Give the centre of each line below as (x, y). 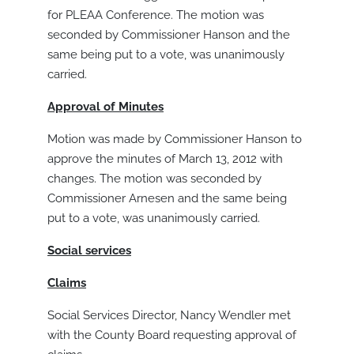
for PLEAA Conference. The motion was (156, 15)
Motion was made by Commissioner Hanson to (175, 139)
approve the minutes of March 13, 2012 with (165, 159)
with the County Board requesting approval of (172, 335)
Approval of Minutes (105, 107)
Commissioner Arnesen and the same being (167, 199)
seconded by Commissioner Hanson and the (169, 35)
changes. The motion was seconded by (154, 179)
